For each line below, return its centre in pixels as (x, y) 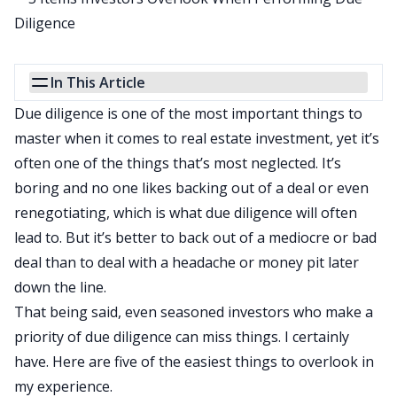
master (38, 138)
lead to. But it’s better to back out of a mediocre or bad (195, 237)
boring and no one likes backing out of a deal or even (191, 188)
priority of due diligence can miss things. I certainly (182, 337)
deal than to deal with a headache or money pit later (187, 262)
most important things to (278, 113)
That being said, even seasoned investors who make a (194, 312)
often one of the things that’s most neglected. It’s (178, 163)
